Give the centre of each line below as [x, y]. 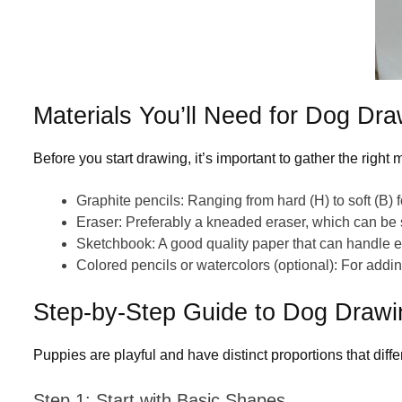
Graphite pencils [128, 200]
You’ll [168, 115]
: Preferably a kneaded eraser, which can [249, 222]
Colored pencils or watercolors [173, 265]
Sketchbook [114, 243]
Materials [86, 115]
